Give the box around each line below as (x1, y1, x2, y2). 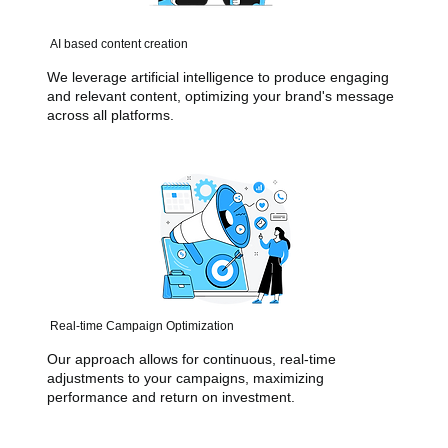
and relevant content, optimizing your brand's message (46, 88, 394, 104)
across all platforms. (46, 107, 174, 123)
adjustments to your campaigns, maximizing (46, 370, 324, 387)
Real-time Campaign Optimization (49, 319, 234, 334)
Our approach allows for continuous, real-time (46, 351, 336, 368)
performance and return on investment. (46, 389, 295, 406)
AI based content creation (49, 37, 188, 51)
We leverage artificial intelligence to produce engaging (46, 69, 389, 85)
